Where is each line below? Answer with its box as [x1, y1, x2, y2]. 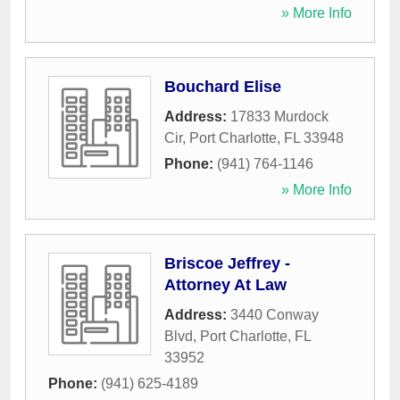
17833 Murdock [230, 109, 329, 125]
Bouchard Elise [164, 78, 281, 96]
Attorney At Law [164, 276, 287, 295]
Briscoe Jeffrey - [164, 254, 290, 273]
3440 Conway [230, 307, 319, 323]
